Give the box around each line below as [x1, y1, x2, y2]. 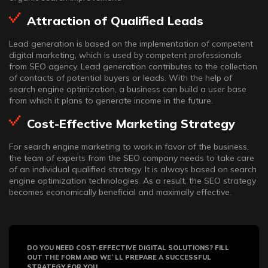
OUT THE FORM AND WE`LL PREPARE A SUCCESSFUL [27, 253, 211, 261]
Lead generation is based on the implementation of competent [9, 38, 253, 49]
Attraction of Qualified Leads [27, 13, 203, 28]
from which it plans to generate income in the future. [9, 95, 213, 106]
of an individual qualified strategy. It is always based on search [9, 164, 257, 175]
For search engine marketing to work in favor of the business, [9, 141, 249, 152]
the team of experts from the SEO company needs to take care [9, 153, 254, 163]
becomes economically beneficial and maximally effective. [9, 187, 232, 197]
